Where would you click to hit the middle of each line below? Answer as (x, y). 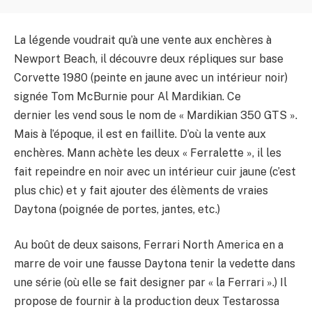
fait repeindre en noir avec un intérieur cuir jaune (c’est (155, 171)
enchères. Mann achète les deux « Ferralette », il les (148, 153)
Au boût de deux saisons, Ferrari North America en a (149, 245)
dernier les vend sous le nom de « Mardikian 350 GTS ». (156, 115)
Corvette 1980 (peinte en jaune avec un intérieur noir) (151, 77)
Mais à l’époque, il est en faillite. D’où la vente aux (140, 134)
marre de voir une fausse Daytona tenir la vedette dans (155, 264)
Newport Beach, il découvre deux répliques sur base (149, 58)
